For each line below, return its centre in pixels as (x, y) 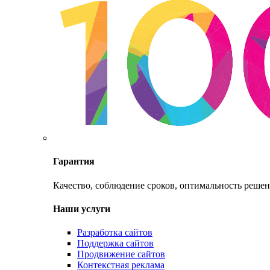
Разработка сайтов (115, 233)
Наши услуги (82, 209)
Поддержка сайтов (115, 243)
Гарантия (74, 162)
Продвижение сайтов (121, 254)
